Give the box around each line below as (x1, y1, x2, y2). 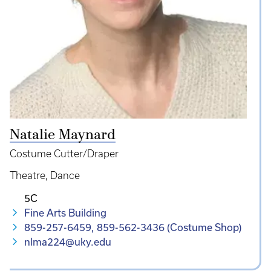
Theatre (10, 169, 45, 181)
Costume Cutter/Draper (10, 148, 119, 159)
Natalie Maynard (10, 128, 116, 143)
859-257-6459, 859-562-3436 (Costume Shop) (24, 221, 241, 233)
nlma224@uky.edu (24, 235, 111, 247)
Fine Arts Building (24, 206, 106, 218)
